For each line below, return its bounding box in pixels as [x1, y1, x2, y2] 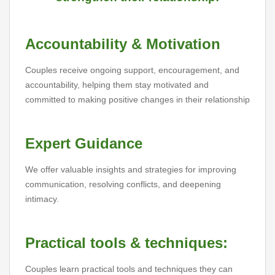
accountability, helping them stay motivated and [25, 80, 209, 90]
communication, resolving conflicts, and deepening [25, 179, 221, 189]
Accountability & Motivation [25, 36, 220, 52]
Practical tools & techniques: [25, 234, 228, 251]
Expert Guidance [25, 135, 142, 152]
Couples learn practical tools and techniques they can [25, 264, 233, 274]
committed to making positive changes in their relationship [25, 95, 250, 104]
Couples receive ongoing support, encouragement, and [25, 65, 239, 75]
